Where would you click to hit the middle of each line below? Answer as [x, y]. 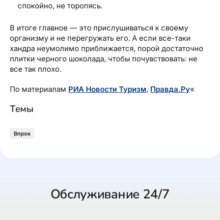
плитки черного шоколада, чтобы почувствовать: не [104, 58]
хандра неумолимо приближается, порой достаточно [107, 48]
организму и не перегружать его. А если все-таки [100, 38]
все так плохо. [36, 69]
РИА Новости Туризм [107, 89]
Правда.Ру [170, 89]
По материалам [39, 89]
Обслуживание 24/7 [110, 194]
